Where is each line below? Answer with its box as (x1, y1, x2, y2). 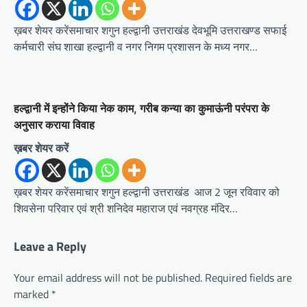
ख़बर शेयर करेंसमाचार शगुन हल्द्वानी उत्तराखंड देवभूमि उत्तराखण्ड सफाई (14, 21, 286, 38)
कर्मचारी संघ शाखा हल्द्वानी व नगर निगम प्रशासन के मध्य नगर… (14, 38, 258, 55)
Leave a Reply (14, 236, 86, 256)
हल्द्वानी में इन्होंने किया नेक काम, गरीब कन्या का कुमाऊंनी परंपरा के (14, 101, 269, 115)
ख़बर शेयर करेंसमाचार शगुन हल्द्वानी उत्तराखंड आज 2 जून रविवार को (14, 183, 280, 200)
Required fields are (205, 269, 292, 286)
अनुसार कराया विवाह (14, 117, 95, 132)
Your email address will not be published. (14, 269, 202, 286)
